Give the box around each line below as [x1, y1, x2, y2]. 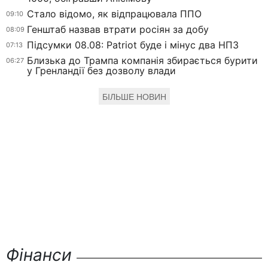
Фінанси [6, 245, 72, 266]
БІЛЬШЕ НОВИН [102, 92, 166, 102]
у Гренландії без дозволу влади [27, 65, 176, 77]
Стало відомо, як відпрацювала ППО [27, 8, 202, 20]
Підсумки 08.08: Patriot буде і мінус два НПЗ [27, 39, 239, 51]
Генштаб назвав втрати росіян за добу [27, 23, 209, 36]
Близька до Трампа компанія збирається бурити [27, 54, 258, 67]
